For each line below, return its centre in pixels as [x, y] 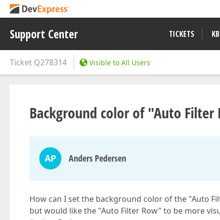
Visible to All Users [120, 63]
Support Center [44, 34]
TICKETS [182, 34]
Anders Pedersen [97, 158]
